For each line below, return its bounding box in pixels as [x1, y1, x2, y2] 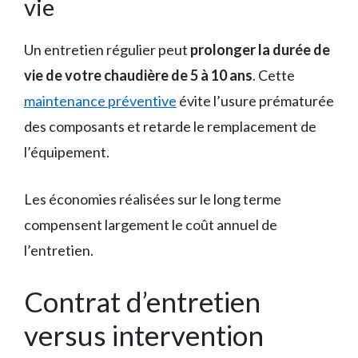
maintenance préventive [24, 91, 177, 109]
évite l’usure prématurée [177, 91, 334, 109]
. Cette [253, 66, 295, 84]
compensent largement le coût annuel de [24, 215, 277, 233]
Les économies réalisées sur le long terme [24, 189, 281, 208]
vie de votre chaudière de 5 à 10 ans [24, 66, 253, 84]
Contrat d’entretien [24, 284, 261, 318]
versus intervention [24, 317, 264, 352]
